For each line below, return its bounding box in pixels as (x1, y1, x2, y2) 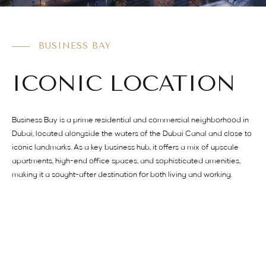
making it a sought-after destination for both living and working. (12, 170, 232, 179)
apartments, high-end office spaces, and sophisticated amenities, (12, 157, 240, 166)
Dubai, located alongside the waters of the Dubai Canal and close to (12, 129, 252, 138)
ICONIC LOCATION (12, 70, 235, 97)
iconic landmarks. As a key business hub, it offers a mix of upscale (12, 143, 239, 152)
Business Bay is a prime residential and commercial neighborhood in (12, 116, 249, 125)
